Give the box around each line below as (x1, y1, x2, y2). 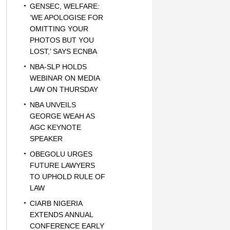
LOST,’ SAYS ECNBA (29, 47, 97, 55)
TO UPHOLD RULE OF (29, 172, 105, 181)
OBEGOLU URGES (29, 150, 92, 158)
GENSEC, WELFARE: (29, 2, 100, 10)
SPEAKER (29, 135, 63, 143)
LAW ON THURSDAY (29, 85, 98, 93)
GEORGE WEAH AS (29, 112, 95, 120)
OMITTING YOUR (29, 25, 88, 33)
